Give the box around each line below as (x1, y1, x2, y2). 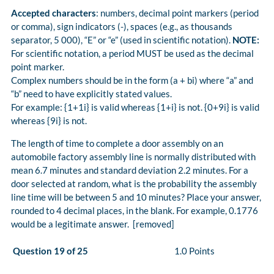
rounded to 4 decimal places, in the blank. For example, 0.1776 (11, 205, 258, 217)
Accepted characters (11, 7, 96, 19)
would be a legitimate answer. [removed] (11, 218, 174, 230)
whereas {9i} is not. (11, 115, 87, 127)
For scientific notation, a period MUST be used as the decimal (11, 48, 254, 59)
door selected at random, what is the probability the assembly (11, 178, 257, 190)
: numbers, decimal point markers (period (96, 7, 259, 19)
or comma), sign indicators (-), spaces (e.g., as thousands (11, 21, 232, 32)
